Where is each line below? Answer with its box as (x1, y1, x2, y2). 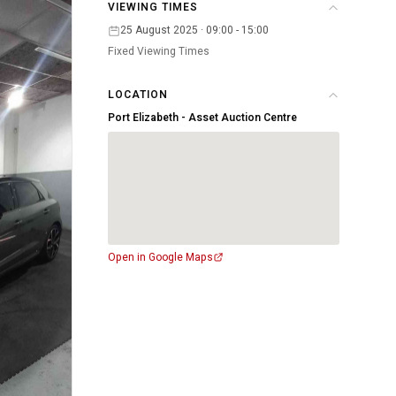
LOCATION (108, 87, 168, 103)
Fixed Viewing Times (108, 43, 209, 59)
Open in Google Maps (108, 249, 213, 265)
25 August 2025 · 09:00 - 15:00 (120, 22, 269, 38)
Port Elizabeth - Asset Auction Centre (108, 110, 297, 126)
